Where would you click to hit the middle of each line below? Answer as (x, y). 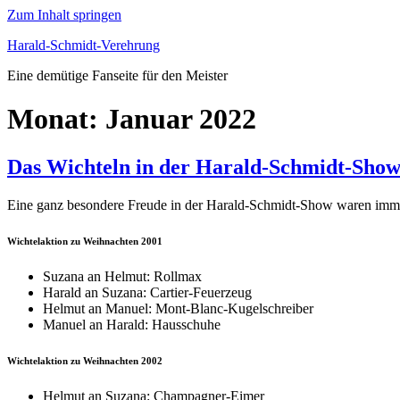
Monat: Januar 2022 (132, 119)
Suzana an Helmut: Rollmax (122, 276)
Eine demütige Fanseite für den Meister (117, 75)
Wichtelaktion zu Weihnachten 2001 (85, 241)
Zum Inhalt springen (64, 15)
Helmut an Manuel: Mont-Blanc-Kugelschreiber (178, 308)
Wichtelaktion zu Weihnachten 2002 (85, 360)
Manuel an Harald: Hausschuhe (132, 324)
